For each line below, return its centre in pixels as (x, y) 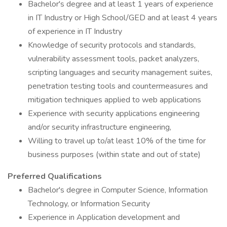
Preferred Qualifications (55, 176)
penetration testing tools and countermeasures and (118, 86)
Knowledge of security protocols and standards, (112, 45)
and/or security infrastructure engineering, (100, 127)
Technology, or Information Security (89, 204)
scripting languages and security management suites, (120, 72)
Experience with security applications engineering (114, 113)
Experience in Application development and (104, 217)
